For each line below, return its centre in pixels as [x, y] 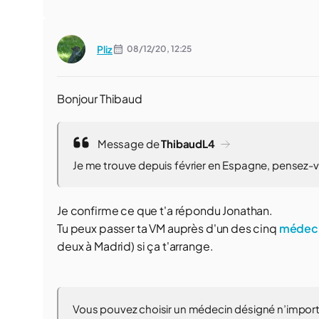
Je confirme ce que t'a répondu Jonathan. [165, 210]
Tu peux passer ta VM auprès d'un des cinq [168, 228]
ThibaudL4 [188, 143]
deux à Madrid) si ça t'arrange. [135, 246]
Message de [129, 143]
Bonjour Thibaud [100, 99]
